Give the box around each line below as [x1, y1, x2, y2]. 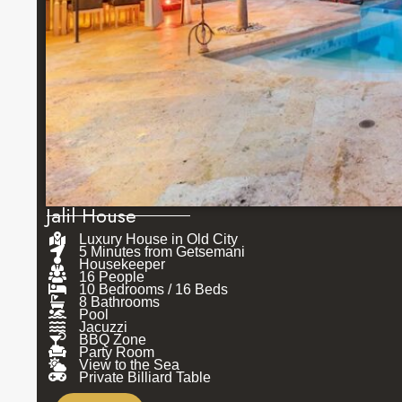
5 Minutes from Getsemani [79, 243, 245, 259]
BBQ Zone [79, 331, 146, 347]
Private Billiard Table [79, 369, 211, 385]
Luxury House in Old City [79, 231, 238, 247]
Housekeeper [79, 256, 165, 272]
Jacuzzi [79, 319, 127, 335]
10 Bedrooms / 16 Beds [79, 281, 228, 297]
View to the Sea [79, 356, 179, 372]
